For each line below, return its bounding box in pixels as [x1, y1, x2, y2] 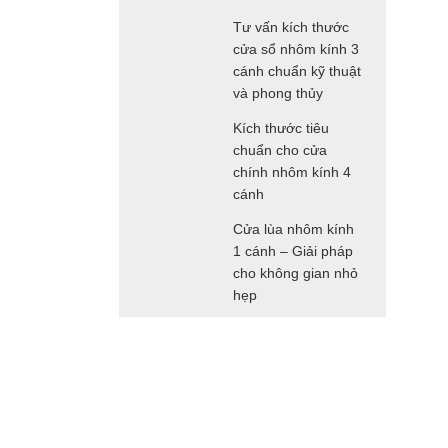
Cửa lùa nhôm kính [232, 221, 354, 238]
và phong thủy [232, 85, 323, 102]
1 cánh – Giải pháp [232, 243, 353, 260]
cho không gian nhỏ [232, 265, 358, 282]
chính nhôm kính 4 [232, 164, 351, 181]
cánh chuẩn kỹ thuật [232, 63, 361, 80]
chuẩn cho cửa [232, 142, 327, 159]
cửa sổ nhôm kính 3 [232, 41, 359, 58]
